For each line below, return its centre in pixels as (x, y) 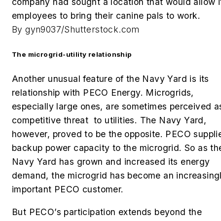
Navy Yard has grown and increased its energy (111, 162)
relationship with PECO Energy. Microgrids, (103, 93)
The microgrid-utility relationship (72, 55)
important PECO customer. (68, 189)
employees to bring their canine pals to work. (106, 15)
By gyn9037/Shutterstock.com (76, 29)
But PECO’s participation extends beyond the (107, 212)
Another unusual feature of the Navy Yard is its (110, 79)
